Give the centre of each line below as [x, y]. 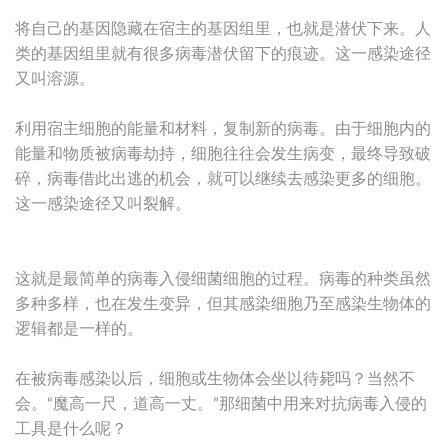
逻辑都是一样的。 [79, 328]
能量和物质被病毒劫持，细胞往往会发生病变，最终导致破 [223, 153]
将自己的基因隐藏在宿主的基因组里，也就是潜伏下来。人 [223, 28]
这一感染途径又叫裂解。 [103, 203]
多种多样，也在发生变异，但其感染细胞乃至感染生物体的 [223, 303]
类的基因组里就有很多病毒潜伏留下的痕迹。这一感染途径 [223, 53]
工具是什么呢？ [71, 428]
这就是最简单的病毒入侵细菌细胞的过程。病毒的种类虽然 [223, 278]
